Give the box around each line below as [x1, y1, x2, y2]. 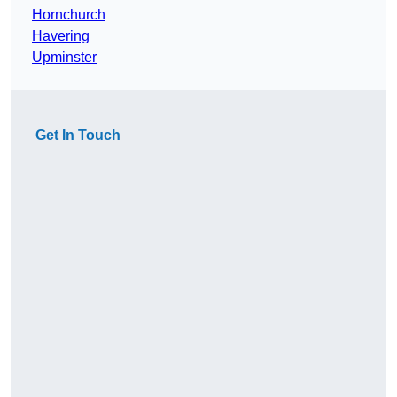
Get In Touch [35, 128, 121, 144]
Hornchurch [32, 7, 105, 23]
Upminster [32, 50, 97, 66]
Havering [32, 28, 90, 44]
